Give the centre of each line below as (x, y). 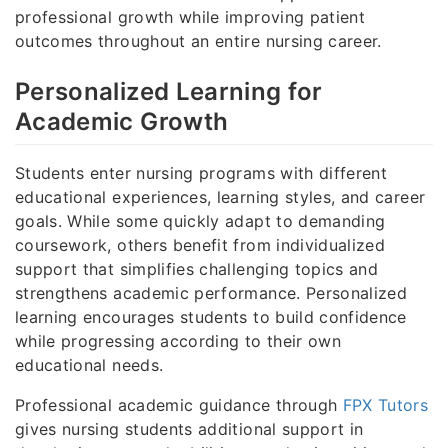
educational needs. (89, 365)
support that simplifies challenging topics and (197, 269)
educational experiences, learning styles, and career (220, 197)
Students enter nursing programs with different (201, 173)
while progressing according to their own (178, 341)
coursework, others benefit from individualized (200, 245)
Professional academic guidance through (179, 405)
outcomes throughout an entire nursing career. (198, 40)
